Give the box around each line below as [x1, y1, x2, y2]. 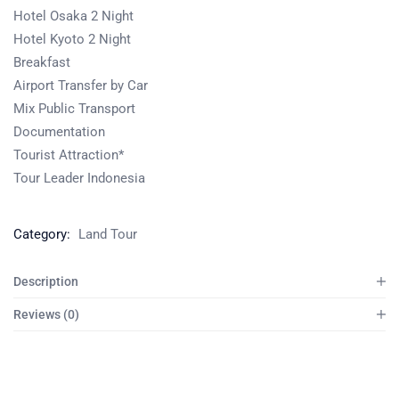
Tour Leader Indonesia [13, 169, 145, 186]
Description [13, 273, 78, 289]
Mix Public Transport [13, 100, 135, 117]
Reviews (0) [13, 306, 79, 322]
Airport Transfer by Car [13, 77, 148, 94]
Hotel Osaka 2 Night [13, 7, 134, 24]
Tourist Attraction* [13, 146, 124, 163]
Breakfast [13, 53, 70, 70]
